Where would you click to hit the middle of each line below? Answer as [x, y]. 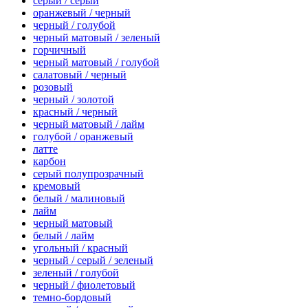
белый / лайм [64, 236]
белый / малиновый [79, 199]
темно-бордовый [72, 298]
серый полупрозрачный [88, 174]
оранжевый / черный [82, 13]
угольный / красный [80, 248]
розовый [53, 87]
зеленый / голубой [76, 273]
